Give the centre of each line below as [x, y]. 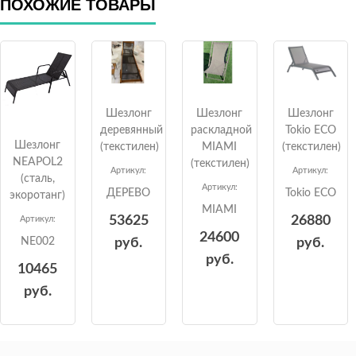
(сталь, [37, 178]
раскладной [221, 130]
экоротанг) [38, 195]
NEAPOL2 [37, 162]
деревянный [131, 130]
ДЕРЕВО [129, 193]
